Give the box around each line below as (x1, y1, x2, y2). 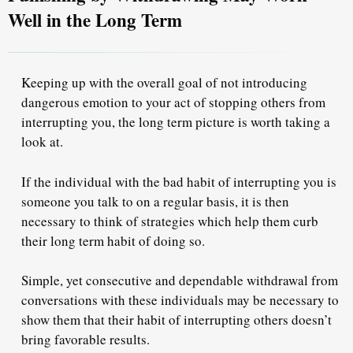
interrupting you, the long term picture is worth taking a (21, 113, 330, 132)
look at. (21, 132, 68, 151)
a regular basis (154, 191, 235, 210)
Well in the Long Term (8, 6, 182, 34)
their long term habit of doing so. (21, 231, 210, 250)
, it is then (235, 191, 289, 210)
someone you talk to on (21, 191, 154, 210)
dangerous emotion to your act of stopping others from (21, 93, 325, 112)
